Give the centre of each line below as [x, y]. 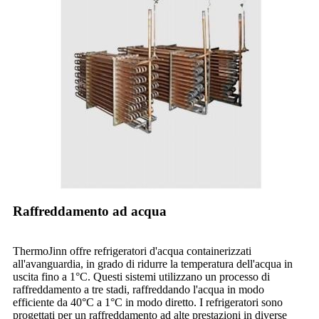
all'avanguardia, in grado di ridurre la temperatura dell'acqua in [153, 264]
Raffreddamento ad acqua [90, 211]
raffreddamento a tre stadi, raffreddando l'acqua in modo [138, 290]
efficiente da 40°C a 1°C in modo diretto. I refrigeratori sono [148, 303]
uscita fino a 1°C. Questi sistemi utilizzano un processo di [141, 277]
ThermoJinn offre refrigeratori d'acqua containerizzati [132, 251]
